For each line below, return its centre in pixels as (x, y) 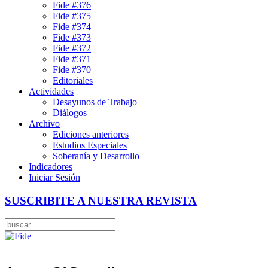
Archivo (44, 124)
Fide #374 (72, 27)
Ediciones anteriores (91, 134)
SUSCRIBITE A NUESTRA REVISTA (101, 200)
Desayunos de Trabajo (95, 102)
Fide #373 (72, 37)
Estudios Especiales (90, 145)
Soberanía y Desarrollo (96, 156)
